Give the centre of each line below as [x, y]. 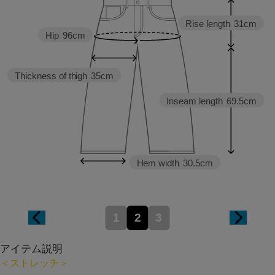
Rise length [208, 24]
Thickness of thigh [51, 76]
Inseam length [195, 101]
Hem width [158, 163]
